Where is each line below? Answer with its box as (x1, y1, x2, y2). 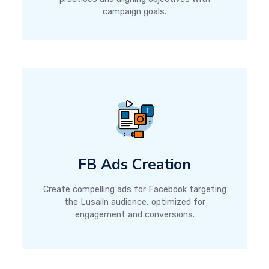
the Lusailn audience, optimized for (64, 196, 205, 207)
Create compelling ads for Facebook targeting (43, 184, 226, 195)
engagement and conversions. (74, 209, 195, 220)
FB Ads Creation (78, 154, 191, 175)
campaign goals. (103, 7, 166, 17)
